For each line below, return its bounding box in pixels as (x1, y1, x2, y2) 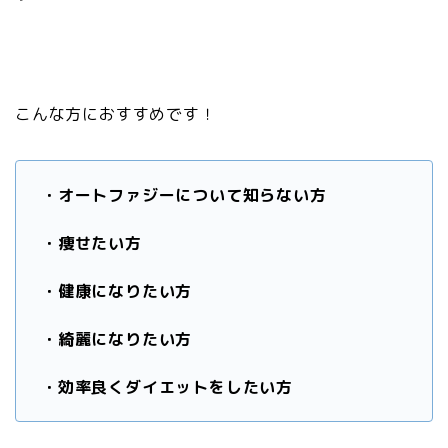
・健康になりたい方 (41, 280, 193, 302)
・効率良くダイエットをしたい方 (41, 376, 293, 398)
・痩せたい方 (41, 232, 142, 254)
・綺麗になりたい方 (41, 328, 193, 350)
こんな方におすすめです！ (15, 103, 217, 125)
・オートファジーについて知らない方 (41, 184, 327, 206)
